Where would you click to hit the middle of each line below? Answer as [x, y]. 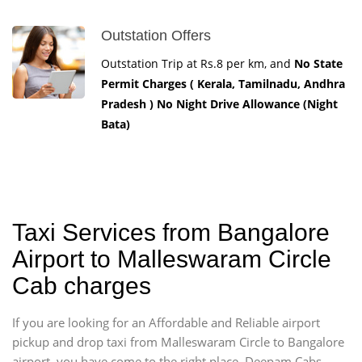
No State [318, 63]
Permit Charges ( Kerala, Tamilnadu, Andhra [223, 83]
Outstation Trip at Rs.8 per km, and [198, 63]
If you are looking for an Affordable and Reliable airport [166, 322]
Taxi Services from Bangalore [171, 232]
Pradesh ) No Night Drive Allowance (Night [219, 103]
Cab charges [82, 285]
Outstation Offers [156, 35]
